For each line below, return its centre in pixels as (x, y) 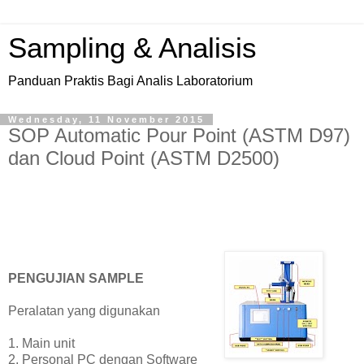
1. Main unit (41, 343)
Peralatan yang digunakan (84, 310)
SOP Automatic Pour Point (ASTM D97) (179, 135)
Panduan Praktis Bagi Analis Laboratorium (130, 81)
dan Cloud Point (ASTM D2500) (144, 158)
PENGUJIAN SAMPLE (76, 278)
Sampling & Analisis (132, 48)
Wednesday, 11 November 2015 (106, 119)
